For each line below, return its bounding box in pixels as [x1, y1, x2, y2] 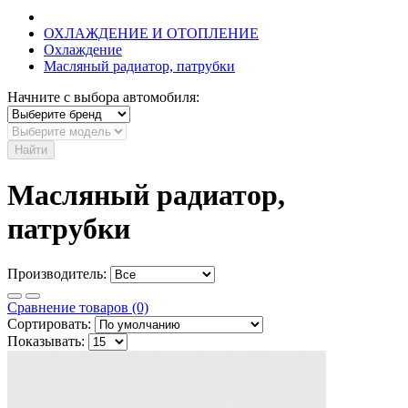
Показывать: [7, 332, 85, 349]
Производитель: [7, 265, 107, 281]
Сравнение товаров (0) [7, 299, 148, 315]
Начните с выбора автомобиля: [7, 89, 199, 105]
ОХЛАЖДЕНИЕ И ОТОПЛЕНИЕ [44, 25, 259, 41]
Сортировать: [7, 315, 91, 331]
